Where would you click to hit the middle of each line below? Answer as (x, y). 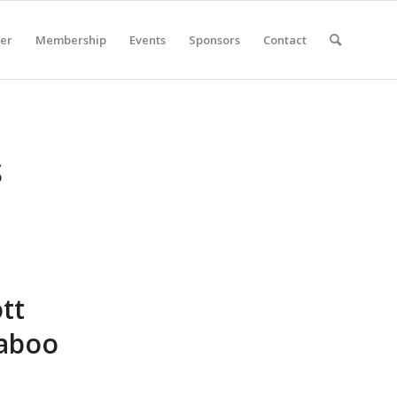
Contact (285, 40)
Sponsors (214, 40)
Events (148, 40)
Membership (71, 40)
